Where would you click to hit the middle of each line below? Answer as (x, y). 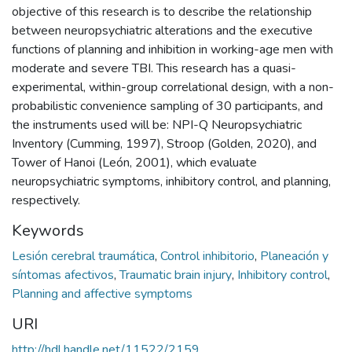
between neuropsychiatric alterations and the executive (162, 31)
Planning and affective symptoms (102, 294)
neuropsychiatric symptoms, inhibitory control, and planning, (171, 182)
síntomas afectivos (64, 275)
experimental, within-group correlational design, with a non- (173, 88)
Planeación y (294, 257)
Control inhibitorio (209, 257)
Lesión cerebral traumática (85, 257)
